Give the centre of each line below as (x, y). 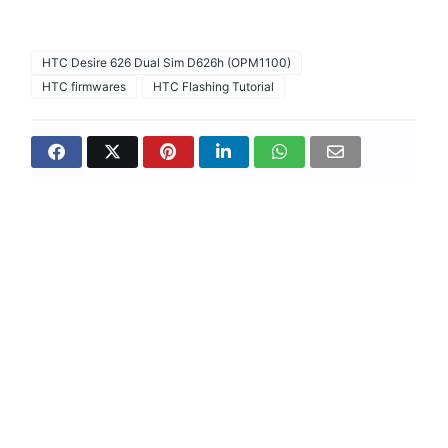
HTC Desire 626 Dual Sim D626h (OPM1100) (167, 62)
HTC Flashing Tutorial (214, 86)
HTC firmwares (84, 86)
